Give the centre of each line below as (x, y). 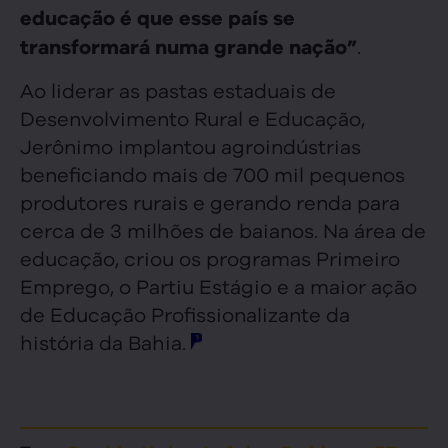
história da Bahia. (105, 341)
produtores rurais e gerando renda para (210, 201)
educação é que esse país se (157, 18)
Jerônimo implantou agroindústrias (190, 145)
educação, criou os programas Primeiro (210, 257)
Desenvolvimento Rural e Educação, (192, 117)
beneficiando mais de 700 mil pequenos (212, 173)
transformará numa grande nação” (188, 47)
